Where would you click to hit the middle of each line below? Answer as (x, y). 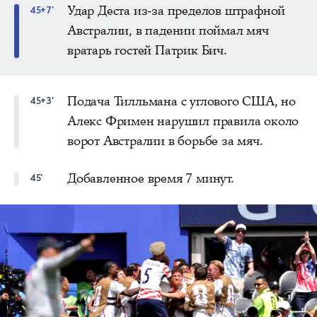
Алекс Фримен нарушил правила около (183, 121)
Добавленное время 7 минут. (151, 178)
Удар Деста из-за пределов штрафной (177, 10)
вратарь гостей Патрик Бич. (147, 50)
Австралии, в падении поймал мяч (168, 30)
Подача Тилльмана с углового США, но (181, 101)
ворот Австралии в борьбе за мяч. (165, 140)
